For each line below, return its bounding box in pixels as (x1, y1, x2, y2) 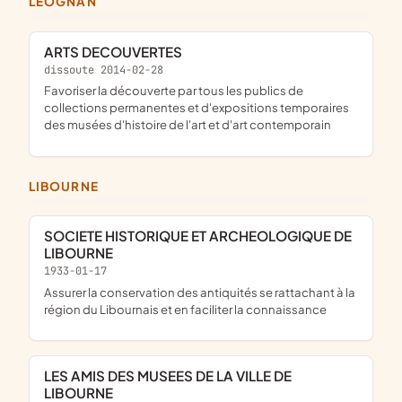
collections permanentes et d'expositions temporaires (44, 100, 349, 116)
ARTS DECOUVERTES (54, 42, 182, 60)
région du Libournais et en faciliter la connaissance (44, 301, 327, 317)
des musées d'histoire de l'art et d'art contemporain (44, 117, 331, 133)
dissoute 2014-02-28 (44, 62, 163, 77)
